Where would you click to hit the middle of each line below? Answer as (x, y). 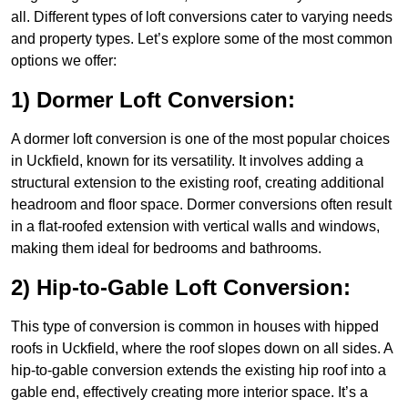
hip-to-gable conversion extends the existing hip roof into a (199, 371)
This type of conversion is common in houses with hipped (195, 327)
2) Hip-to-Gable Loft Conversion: (181, 288)
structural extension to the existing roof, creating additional (198, 183)
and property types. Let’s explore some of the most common (202, 39)
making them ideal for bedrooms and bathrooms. (166, 249)
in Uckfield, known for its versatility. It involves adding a (187, 161)
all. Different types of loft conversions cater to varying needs (202, 17)
